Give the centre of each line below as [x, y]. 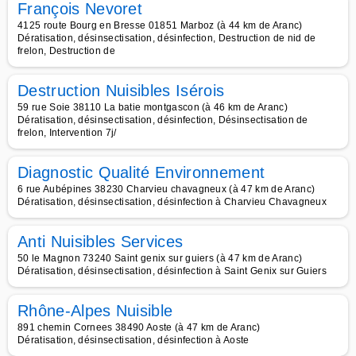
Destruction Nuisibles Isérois [121, 91]
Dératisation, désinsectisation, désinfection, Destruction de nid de [167, 38]
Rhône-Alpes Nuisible [95, 311]
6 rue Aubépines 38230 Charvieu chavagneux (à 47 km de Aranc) [166, 189]
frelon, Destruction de [67, 51]
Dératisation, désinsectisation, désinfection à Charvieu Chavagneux [172, 202]
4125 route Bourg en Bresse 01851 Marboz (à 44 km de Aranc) [160, 25]
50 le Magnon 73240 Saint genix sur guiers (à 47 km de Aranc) [160, 258]
